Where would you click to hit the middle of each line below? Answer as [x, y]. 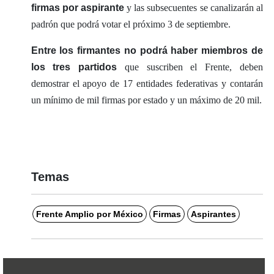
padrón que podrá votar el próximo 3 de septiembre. [131, 24]
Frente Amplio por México [89, 214]
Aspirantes [213, 214]
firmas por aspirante [77, 7]
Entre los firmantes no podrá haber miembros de [147, 50]
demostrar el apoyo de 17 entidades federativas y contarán [147, 83]
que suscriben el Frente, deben [190, 67]
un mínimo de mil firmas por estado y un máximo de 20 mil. [146, 100]
